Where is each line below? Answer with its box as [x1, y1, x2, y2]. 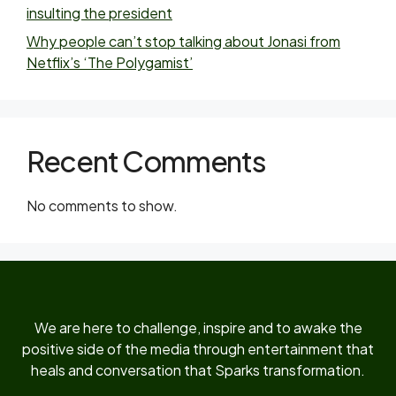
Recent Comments [27, 143, 266, 179]
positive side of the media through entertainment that [22, 339, 374, 358]
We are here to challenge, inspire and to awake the [34, 318, 362, 337]
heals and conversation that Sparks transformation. [31, 361, 365, 379]
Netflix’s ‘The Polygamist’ [27, 53, 193, 72]
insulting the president [27, 4, 172, 22]
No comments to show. [27, 196, 178, 215]
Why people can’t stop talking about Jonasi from [27, 32, 340, 50]
